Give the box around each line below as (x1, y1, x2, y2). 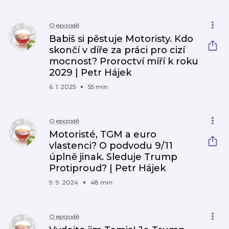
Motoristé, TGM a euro (49, 129, 156, 140)
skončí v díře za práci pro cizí (49, 44, 185, 56)
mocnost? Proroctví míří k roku (49, 56, 198, 67)
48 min (90, 178, 112, 186)
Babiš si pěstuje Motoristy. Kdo (49, 33, 193, 44)
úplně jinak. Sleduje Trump (49, 151, 177, 163)
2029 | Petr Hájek (49, 67, 131, 78)
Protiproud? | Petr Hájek (49, 163, 166, 174)
